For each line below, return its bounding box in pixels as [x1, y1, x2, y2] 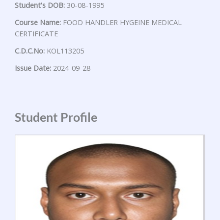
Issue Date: [15, 63, 51, 73]
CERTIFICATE [15, 28, 58, 39]
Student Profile [15, 110, 97, 125]
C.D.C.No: [15, 46, 45, 56]
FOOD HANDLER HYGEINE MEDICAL [61, 17, 182, 27]
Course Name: [15, 17, 61, 27]
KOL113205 [45, 46, 84, 56]
